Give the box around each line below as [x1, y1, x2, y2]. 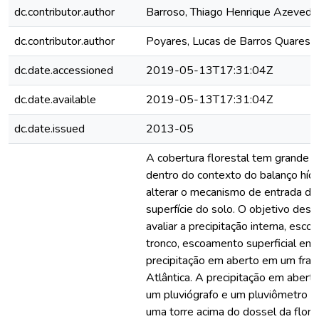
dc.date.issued [14, 121, 85, 137]
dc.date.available [14, 92, 96, 108]
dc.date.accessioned [14, 63, 113, 78]
